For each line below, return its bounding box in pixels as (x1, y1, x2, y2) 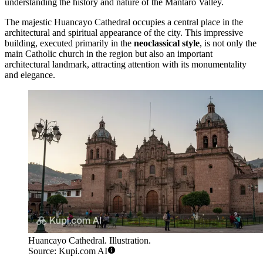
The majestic (5, 16, 54, 27)
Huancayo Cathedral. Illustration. (28, 235, 151, 246)
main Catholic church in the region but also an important (5, 48, 213, 59)
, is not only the (200, 38, 257, 48)
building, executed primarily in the (5, 38, 134, 48)
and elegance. (5, 69, 55, 80)
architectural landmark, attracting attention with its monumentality (5, 59, 247, 69)
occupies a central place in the (130, 16, 243, 27)
